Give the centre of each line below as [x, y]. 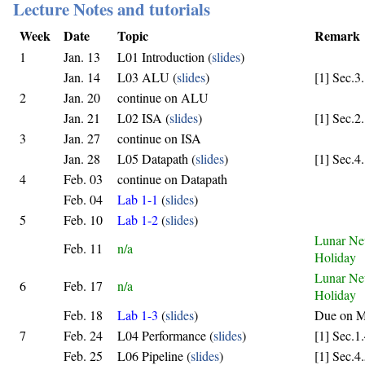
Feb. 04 [83, 199]
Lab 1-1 [138, 199]
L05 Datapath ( [156, 158]
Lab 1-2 [138, 219]
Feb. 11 [83, 248]
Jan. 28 [82, 158]
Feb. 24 [83, 335]
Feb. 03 [83, 178]
